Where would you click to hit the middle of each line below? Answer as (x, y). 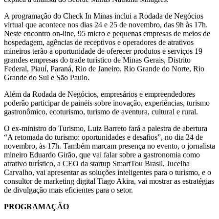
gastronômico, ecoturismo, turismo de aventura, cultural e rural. (101, 111)
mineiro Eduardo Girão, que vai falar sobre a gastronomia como (102, 154)
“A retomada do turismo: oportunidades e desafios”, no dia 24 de (103, 137)
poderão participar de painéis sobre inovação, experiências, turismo (107, 103)
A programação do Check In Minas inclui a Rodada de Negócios (104, 16)
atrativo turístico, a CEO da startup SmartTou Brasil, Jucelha (97, 163)
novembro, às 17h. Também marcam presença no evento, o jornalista (109, 146)
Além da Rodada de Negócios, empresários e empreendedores (99, 94)
